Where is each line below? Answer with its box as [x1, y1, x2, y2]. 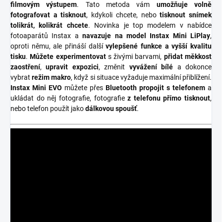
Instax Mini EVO [10, 84, 62, 92]
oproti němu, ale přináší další [10, 42, 106, 50]
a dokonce [173, 63, 212, 71]
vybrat [10, 73, 32, 81]
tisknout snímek [160, 11, 212, 19]
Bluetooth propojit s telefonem [106, 84, 205, 92]
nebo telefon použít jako [10, 105, 85, 112]
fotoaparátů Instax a [10, 32, 83, 40]
